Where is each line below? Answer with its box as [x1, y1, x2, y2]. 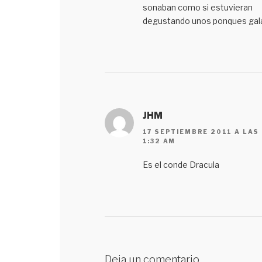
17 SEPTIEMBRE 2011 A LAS [142, 128, 260, 136]
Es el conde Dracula [142, 160, 221, 170]
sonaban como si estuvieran [142, 2, 253, 12]
